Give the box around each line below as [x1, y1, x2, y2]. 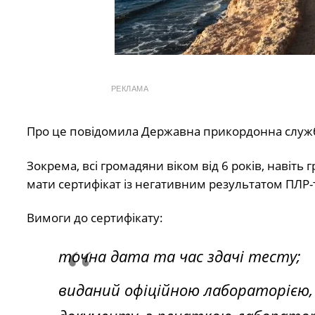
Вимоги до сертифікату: [26, 210, 163, 226]
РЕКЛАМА [110, 84, 149, 94]
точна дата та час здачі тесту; [58, 245, 301, 266]
